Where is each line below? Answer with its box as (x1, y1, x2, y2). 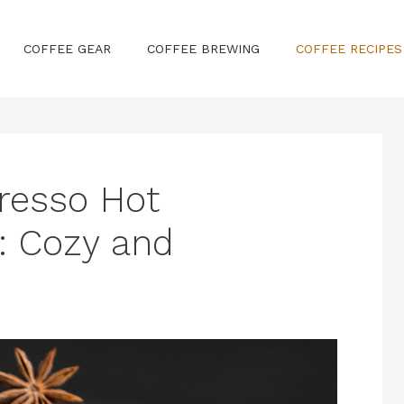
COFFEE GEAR (23, 41, 111, 56)
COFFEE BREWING (147, 41, 260, 56)
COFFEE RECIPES (296, 41, 402, 56)
